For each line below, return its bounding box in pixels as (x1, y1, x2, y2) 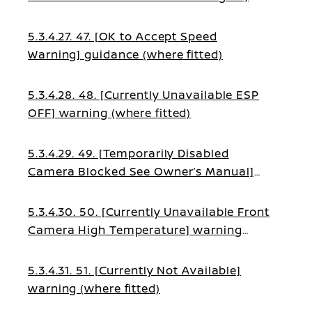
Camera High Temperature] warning (28, 222, 242, 237)
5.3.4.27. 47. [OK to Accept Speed (28, 29, 217, 44)
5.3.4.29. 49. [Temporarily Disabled (28, 146, 229, 161)
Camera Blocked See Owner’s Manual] (28, 164, 254, 179)
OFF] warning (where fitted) (28, 105, 192, 120)
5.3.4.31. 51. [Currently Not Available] (28, 263, 242, 278)
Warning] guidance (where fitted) (28, 47, 223, 62)
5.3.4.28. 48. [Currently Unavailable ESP (28, 87, 259, 102)
